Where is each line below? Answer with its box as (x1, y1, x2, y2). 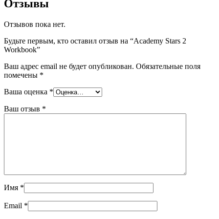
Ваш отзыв (4, 104, 42, 113)
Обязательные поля (136, 62, 200, 70)
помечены (4, 70, 40, 79)
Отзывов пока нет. (4, 20, 66, 28)
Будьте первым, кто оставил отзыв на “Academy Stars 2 (4, 36, 186, 45)
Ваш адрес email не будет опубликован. (4, 62, 134, 70)
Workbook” (4, 45, 40, 54)
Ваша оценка (4, 87, 49, 96)
